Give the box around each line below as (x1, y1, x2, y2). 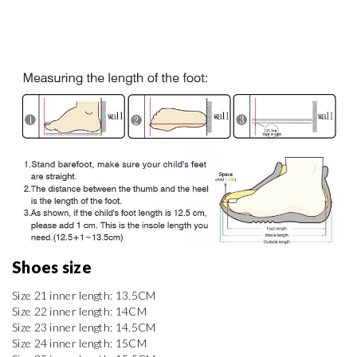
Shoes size (12, 257, 96, 277)
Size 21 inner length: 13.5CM (12, 288, 156, 302)
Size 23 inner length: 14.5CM (12, 320, 156, 334)
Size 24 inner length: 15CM (12, 335, 147, 350)
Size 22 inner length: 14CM (12, 304, 147, 318)
